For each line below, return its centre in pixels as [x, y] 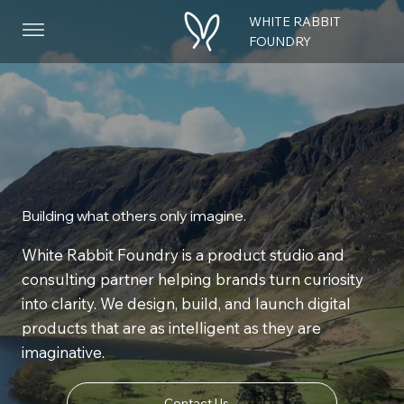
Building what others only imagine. [133, 216]
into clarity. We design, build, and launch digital [186, 303]
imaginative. [63, 352]
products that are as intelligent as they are [171, 328]
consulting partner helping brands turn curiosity [192, 279]
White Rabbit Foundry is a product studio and [183, 255]
